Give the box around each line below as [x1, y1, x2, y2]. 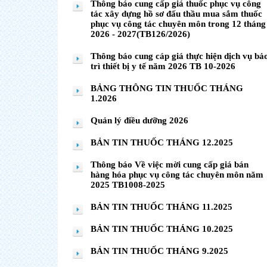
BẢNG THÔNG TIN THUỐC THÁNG [91, 83, 243, 93]
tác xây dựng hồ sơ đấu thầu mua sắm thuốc [91, 9, 262, 18]
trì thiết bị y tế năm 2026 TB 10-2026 [91, 61, 235, 71]
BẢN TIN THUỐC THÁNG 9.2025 [91, 246, 228, 256]
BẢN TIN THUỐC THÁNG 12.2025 [91, 138, 233, 147]
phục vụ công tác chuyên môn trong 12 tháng [91, 19, 266, 29]
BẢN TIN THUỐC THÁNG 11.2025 [91, 202, 232, 212]
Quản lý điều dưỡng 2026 [91, 116, 188, 125]
